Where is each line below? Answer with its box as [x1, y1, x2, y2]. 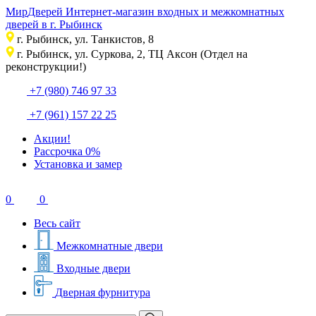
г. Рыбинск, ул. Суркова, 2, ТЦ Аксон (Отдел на [17, 48, 248, 60]
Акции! [34, 133, 71, 145]
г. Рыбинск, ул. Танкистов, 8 [17, 33, 154, 45]
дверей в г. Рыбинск [6, 18, 102, 30]
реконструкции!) [6, 61, 86, 73]
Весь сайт [34, 217, 80, 229]
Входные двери [56, 262, 130, 274]
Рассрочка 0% [34, 145, 100, 157]
